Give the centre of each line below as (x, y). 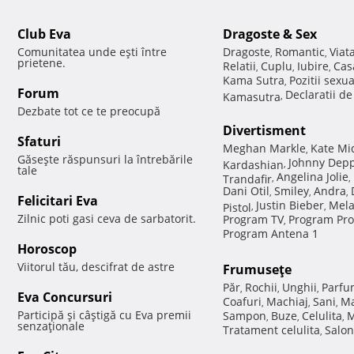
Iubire (313, 66)
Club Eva (44, 34)
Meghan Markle (264, 149)
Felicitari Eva (58, 201)
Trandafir (247, 178)
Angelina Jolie (313, 177)
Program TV (253, 220)
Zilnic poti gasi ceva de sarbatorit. (107, 219)
